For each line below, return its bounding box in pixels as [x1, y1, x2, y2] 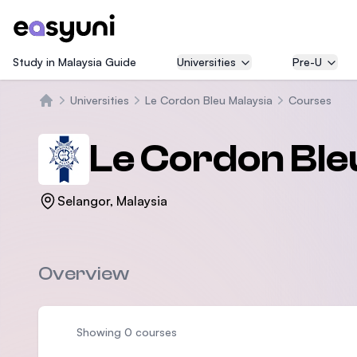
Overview [38, 263, 129, 284]
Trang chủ [37, 109, 97, 125]
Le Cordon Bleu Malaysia [145, 93, 273, 107]
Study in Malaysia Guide [13, 55, 136, 69]
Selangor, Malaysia [57, 193, 167, 209]
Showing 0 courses [76, 324, 177, 339]
